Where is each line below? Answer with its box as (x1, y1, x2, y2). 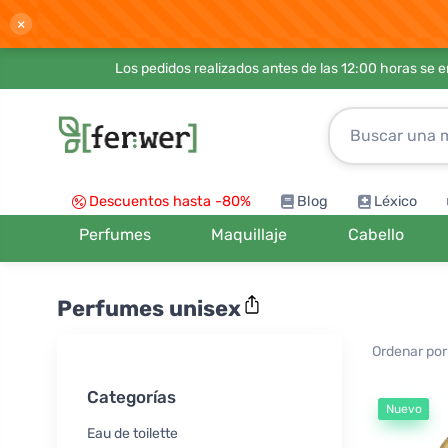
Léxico (374, 193, 417, 210)
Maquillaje (211, 225, 288, 244)
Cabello (347, 225, 404, 244)
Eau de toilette (87, 425, 178, 443)
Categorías (87, 387, 176, 408)
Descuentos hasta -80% (89, 193, 251, 210)
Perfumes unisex (57, 294, 241, 322)
